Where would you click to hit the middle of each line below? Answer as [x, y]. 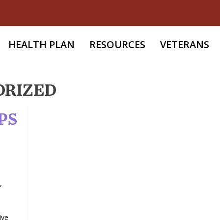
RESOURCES [118, 44]
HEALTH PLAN [42, 44]
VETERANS [185, 44]
